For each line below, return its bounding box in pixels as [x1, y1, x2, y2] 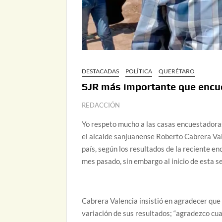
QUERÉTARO [159, 67, 195, 75]
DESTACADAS [82, 67, 119, 75]
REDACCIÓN [82, 101, 120, 109]
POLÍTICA [125, 67, 153, 75]
